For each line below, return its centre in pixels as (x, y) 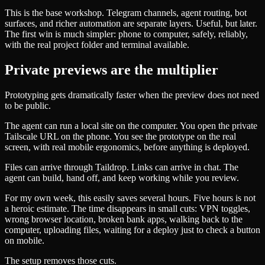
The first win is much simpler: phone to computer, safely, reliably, (126, 34)
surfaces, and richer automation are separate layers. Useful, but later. (131, 24)
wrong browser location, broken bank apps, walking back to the (124, 219)
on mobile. (25, 240)
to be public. (28, 105)
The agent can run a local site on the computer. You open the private (131, 125)
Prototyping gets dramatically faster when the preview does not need (132, 95)
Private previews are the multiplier (112, 70)
